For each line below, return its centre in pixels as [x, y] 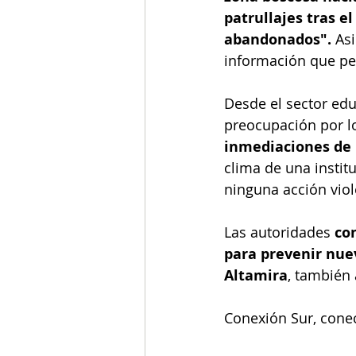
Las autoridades [277, 232]
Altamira [256, 276]
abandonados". [278, 40]
